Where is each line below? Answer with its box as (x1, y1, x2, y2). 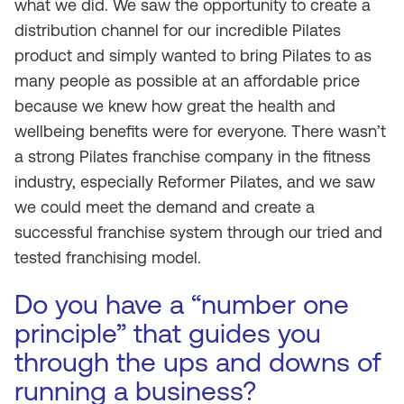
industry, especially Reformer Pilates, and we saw (14, 172, 375, 191)
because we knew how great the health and (14, 96, 335, 115)
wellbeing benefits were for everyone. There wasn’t (14, 122, 386, 141)
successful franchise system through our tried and (14, 223, 382, 242)
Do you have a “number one (14, 289, 349, 320)
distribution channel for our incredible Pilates (14, 21, 341, 40)
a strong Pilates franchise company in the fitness (14, 147, 371, 166)
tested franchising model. (14, 248, 201, 267)
